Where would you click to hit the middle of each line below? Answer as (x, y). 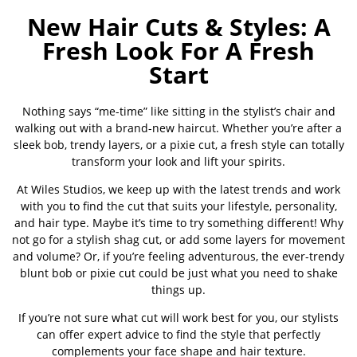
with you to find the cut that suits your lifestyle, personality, (178, 206)
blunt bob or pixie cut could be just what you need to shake (178, 273)
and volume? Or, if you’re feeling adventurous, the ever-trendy (178, 256)
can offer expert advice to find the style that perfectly (178, 334)
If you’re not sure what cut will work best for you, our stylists (178, 317)
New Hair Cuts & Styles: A (178, 26)
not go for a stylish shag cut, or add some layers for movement (178, 239)
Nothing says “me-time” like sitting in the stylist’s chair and (178, 111)
